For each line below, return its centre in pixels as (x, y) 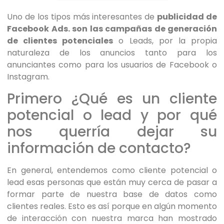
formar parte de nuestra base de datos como (112, 194)
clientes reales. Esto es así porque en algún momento (112, 206)
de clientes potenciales (60, 41)
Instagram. (28, 77)
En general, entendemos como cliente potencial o (112, 170)
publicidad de (187, 17)
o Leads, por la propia (165, 41)
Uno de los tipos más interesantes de (82, 17)
